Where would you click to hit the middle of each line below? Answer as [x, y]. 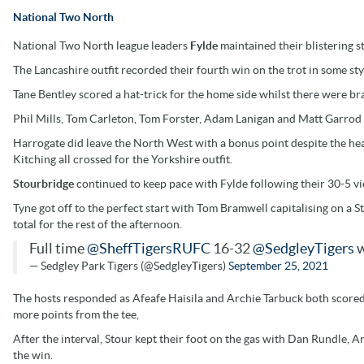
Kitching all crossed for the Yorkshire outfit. [123, 159]
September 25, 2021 [278, 265]
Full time [58, 248]
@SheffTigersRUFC [149, 248]
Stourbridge [45, 183]
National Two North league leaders [102, 45]
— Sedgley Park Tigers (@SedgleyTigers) [129, 265]
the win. [33, 355]
